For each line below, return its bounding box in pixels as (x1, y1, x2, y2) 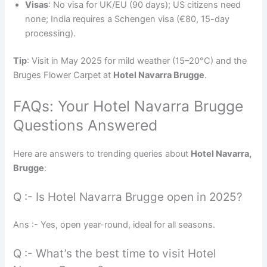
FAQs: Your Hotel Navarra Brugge (13, 97, 244, 115)
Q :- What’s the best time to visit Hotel (13, 247, 217, 261)
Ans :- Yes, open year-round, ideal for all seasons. (13, 219, 216, 230)
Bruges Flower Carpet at (13, 70, 114, 81)
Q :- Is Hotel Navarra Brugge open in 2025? (13, 190, 243, 204)
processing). (25, 28, 76, 39)
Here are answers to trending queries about (13, 148, 191, 159)
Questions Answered (13, 116, 158, 134)
